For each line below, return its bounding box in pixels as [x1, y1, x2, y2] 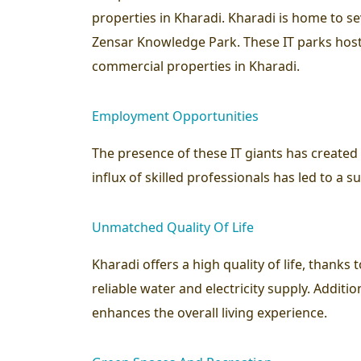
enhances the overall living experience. [92, 303, 327, 322]
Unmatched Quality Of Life [92, 218, 254, 236]
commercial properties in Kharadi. [92, 56, 300, 75]
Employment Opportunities [92, 106, 259, 125]
